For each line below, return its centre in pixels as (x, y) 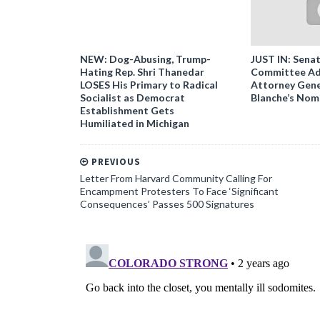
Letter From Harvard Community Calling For (176, 178)
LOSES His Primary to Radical (149, 85)
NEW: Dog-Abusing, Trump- (145, 59)
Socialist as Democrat (132, 97)
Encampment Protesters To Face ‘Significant (179, 191)
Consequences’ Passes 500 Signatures (167, 204)
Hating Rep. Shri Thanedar (142, 72)
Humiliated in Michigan (135, 123)
